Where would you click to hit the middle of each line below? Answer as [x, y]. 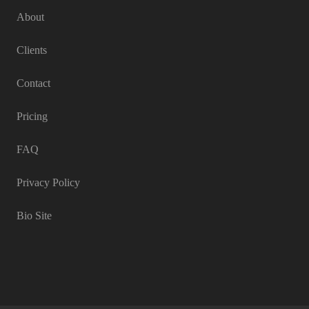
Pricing [32, 116]
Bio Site [34, 216]
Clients [32, 50]
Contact [33, 83]
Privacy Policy [48, 182]
